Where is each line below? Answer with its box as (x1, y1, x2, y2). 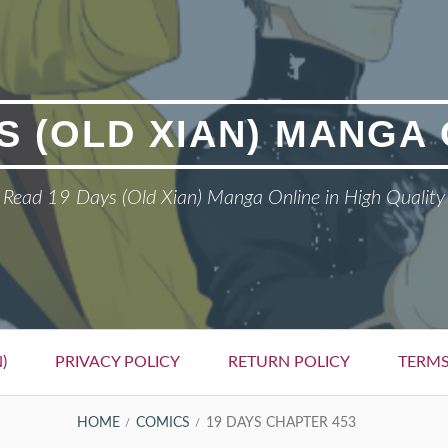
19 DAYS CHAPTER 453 (205, 415, 356, 430)
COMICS (135, 415, 190, 430)
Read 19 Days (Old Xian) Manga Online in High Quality (3, 188, 445, 208)
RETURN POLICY (227, 354, 350, 370)
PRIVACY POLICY (54, 354, 180, 370)
